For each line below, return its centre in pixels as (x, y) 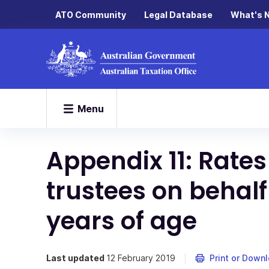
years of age (122, 221)
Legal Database (178, 14)
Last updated (76, 258)
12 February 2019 (141, 258)
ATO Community (91, 14)
